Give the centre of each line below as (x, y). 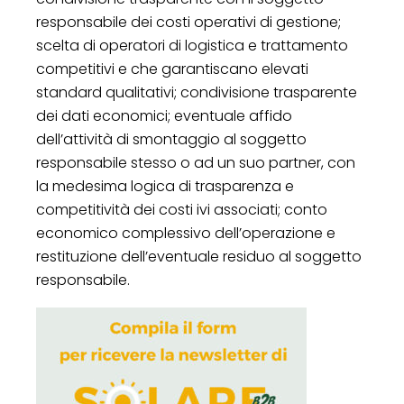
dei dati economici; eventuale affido (164, 115)
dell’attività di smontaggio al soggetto (171, 139)
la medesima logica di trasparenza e (165, 186)
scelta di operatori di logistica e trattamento (192, 45)
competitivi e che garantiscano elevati (172, 69)
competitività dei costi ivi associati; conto (182, 209)
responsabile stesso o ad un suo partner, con (196, 162)
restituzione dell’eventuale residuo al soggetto (199, 256)
